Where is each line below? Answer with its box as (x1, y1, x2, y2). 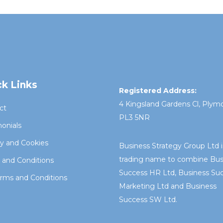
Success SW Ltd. (119, 195, 177, 205)
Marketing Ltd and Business (119, 182, 217, 191)
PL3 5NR (119, 113, 150, 122)
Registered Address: (119, 86, 197, 96)
